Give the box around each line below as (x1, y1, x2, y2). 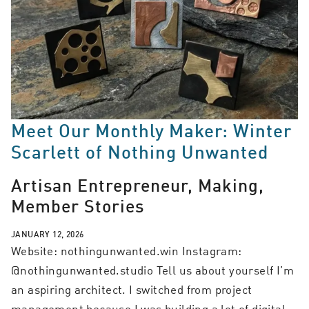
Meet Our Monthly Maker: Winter (11, 118, 292, 141)
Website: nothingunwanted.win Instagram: (11, 242, 242, 259)
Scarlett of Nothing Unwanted (11, 139, 268, 163)
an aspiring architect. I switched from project (11, 281, 252, 298)
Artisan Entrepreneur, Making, (11, 173, 264, 196)
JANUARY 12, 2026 (11, 228, 84, 240)
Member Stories (11, 194, 144, 217)
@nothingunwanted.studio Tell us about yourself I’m (11, 261, 294, 279)
